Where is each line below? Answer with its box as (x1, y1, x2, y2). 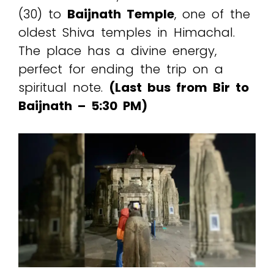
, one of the (174, 6, 250, 23)
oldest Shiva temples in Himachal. (18, 24, 235, 42)
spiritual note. (18, 79, 109, 97)
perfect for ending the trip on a (18, 61, 223, 78)
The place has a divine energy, (18, 42, 217, 60)
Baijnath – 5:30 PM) (18, 97, 147, 115)
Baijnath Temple (67, 6, 174, 23)
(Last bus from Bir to (109, 79, 249, 97)
